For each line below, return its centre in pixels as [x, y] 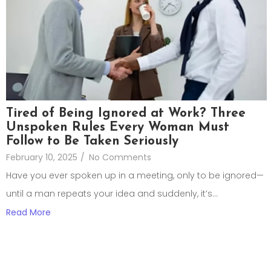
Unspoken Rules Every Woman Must [118, 127]
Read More [28, 212]
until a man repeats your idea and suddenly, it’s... [112, 193]
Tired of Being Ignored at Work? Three [126, 113]
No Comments [120, 157]
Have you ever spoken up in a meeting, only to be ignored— [135, 175]
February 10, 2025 [42, 157]
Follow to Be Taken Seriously [92, 141]
